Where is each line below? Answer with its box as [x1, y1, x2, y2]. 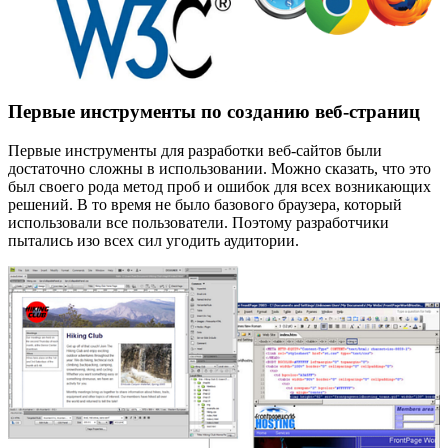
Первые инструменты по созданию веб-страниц [8, 100, 420, 122]
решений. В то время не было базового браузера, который [8, 195, 402, 213]
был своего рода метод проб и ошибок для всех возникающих [8, 177, 431, 195]
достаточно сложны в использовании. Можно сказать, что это [8, 159, 431, 177]
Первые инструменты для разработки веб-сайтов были [8, 141, 382, 159]
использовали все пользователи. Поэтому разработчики [8, 213, 389, 231]
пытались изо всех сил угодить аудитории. [8, 231, 299, 249]
